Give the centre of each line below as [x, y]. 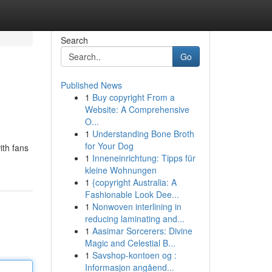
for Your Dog [109, 146]
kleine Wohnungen [121, 170]
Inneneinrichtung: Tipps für [144, 158]
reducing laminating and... [134, 219]
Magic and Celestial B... [130, 243]
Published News [91, 85]
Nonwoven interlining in [137, 206]
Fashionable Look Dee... [132, 194]
